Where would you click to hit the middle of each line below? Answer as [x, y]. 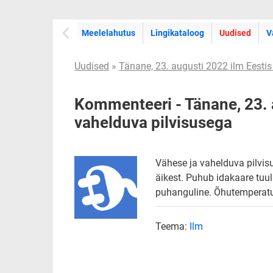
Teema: [173, 226]
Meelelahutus [108, 33]
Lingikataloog [177, 33]
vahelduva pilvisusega [153, 122]
